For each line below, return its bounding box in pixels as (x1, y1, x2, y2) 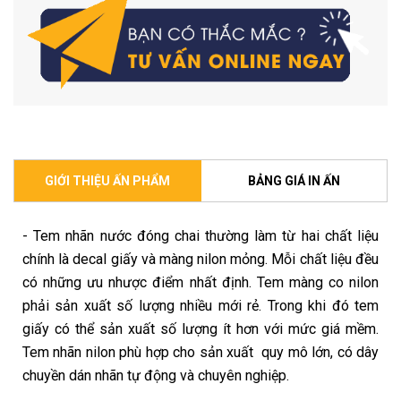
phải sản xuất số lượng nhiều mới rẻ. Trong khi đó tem (22, 297, 379, 315)
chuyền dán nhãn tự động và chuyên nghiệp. (22, 367, 289, 385)
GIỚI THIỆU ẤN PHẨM (44, 174, 170, 189)
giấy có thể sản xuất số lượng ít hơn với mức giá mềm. (22, 320, 379, 338)
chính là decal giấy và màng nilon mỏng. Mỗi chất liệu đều (22, 251, 379, 269)
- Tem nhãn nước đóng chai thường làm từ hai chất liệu (22, 227, 379, 245)
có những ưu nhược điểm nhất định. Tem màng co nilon (22, 274, 379, 292)
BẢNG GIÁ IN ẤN (248, 174, 341, 189)
